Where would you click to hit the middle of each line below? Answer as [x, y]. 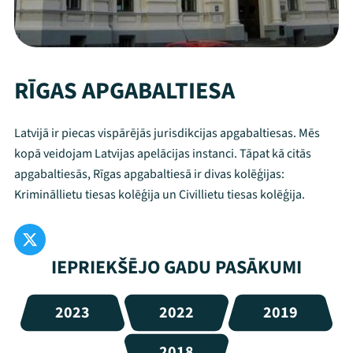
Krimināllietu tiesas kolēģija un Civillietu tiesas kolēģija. [160, 195]
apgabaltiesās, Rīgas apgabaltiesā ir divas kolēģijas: [149, 174]
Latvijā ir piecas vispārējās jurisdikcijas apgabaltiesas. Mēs [167, 133]
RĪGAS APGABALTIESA [124, 91]
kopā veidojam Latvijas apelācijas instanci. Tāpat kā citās [163, 154]
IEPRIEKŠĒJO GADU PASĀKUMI [176, 268]
